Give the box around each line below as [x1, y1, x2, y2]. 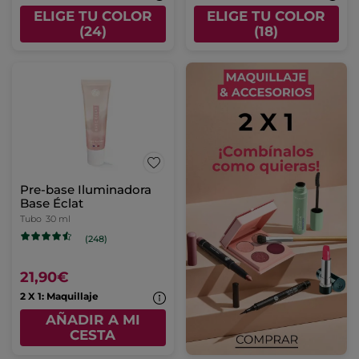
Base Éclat [20, 196, 83, 211]
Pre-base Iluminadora [20, 182, 151, 197]
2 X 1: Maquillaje [20, 290, 99, 303]
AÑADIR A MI [45, 312, 140, 328]
